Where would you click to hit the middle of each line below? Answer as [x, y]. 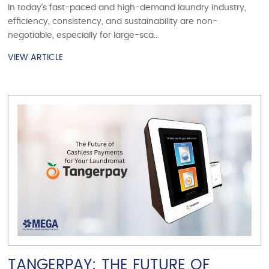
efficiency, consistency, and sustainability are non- [113, 21]
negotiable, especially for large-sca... [84, 35]
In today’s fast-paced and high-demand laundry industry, [127, 8]
